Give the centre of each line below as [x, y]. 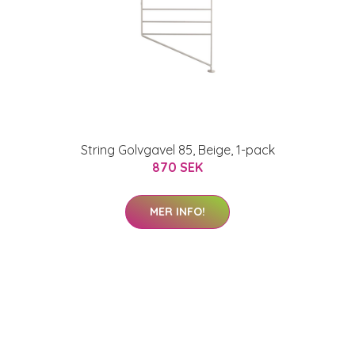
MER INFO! [177, 212]
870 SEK [177, 167]
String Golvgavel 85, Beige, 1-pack [177, 150]
